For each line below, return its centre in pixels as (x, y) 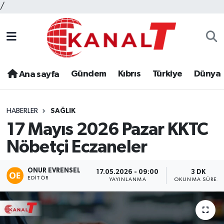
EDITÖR (38, 178)
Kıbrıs (129, 74)
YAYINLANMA (127, 179)
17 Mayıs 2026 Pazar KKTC (107, 129)
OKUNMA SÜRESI (198, 179)
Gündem (88, 74)
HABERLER (22, 111)
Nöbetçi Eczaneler (77, 147)
